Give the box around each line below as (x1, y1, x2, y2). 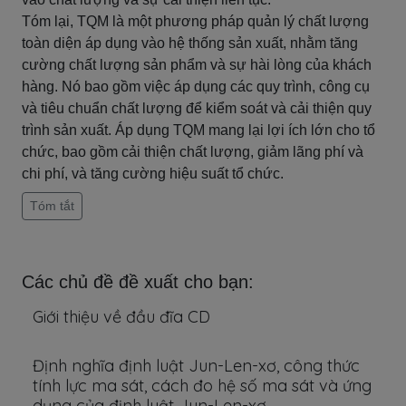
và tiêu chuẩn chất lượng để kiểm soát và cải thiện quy (22, 101, 372, 116)
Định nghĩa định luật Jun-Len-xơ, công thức (33, 355, 360, 376)
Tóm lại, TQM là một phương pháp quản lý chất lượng (22, 14, 369, 29)
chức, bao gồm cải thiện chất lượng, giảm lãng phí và (22, 144, 363, 159)
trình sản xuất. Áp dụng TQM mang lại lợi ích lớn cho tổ (22, 122, 375, 138)
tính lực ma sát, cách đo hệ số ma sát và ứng (33, 375, 372, 396)
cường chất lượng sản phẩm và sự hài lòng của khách (22, 57, 372, 72)
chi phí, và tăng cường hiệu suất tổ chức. (22, 166, 284, 181)
